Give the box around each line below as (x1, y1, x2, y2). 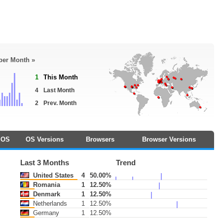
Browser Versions (142, 136, 196, 143)
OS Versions (25, 136, 64, 143)
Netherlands (31, 200, 67, 207)
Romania (31, 181, 60, 188)
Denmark (31, 190, 60, 198)
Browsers (85, 136, 114, 143)
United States (31, 172, 74, 179)
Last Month (43, 87, 74, 94)
